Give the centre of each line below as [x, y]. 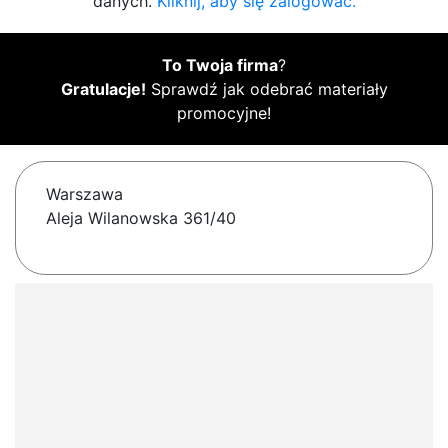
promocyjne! [224, 113]
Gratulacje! [103, 89]
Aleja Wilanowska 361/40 [141, 218]
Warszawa [84, 194]
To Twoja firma [220, 65]
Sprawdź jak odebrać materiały [266, 89]
